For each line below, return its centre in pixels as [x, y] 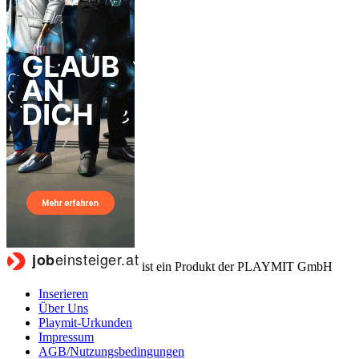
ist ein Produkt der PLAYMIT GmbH [237, 266]
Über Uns [63, 308]
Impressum [66, 337]
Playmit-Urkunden [85, 322]
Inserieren [63, 293]
